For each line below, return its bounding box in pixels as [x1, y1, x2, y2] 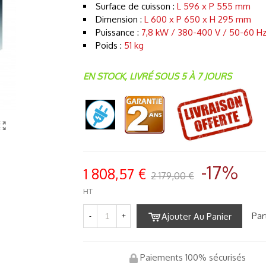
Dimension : [96, 14, 144, 25]
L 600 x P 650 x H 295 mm [144, 14, 251, 25]
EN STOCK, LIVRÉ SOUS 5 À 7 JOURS [83, 71, 232, 82]
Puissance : [96, 27, 141, 38]
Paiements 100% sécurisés [138, 252, 246, 263]
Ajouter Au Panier [161, 211, 232, 222]
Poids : [96, 40, 124, 51]
